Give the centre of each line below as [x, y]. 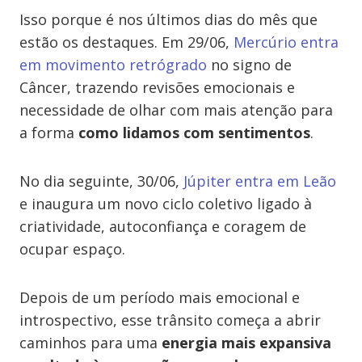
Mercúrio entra [286, 42]
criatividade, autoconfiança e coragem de [163, 226]
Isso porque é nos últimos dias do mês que [168, 19]
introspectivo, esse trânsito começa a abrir [170, 320]
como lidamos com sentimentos [194, 133]
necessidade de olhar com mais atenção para [176, 110]
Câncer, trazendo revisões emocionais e [157, 87]
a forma [49, 133]
